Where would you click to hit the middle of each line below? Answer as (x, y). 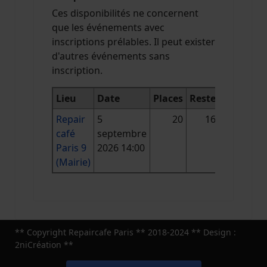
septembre (122, 133)
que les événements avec (108, 27)
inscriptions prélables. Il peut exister (133, 41)
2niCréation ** (44, 244)
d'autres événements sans (111, 56)
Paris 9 (71, 148)
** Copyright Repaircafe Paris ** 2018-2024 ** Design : (125, 232)
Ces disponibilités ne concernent (125, 13)
